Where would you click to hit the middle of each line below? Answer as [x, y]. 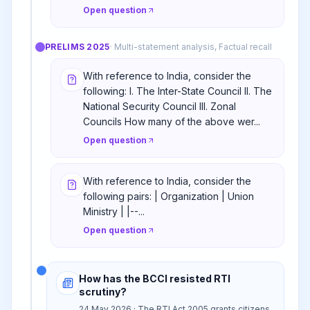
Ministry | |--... [114, 211]
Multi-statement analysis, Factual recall [193, 47]
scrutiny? [103, 292]
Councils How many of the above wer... [172, 121]
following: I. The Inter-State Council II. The [177, 91]
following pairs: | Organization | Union [168, 196]
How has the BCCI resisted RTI [155, 279]
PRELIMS [66, 47]
